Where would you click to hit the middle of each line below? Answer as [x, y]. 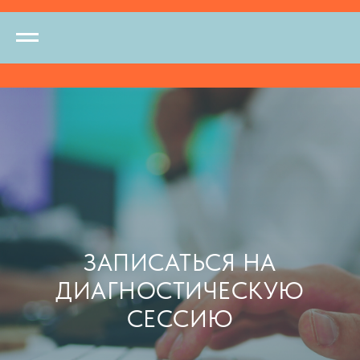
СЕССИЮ [180, 318]
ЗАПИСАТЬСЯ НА [180, 262]
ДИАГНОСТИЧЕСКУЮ [180, 290]
